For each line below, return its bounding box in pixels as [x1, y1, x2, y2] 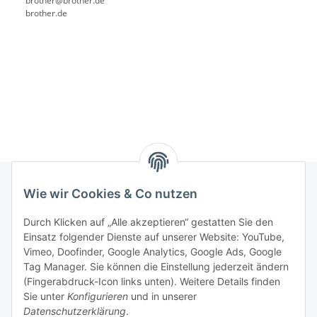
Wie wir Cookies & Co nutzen [23, 186, 197, 202]
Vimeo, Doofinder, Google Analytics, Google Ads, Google [23, 246, 282, 258]
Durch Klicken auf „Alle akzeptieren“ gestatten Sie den [23, 216, 273, 229]
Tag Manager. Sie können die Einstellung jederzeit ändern [23, 260, 289, 273]
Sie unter [23, 290, 67, 303]
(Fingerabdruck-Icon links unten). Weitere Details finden [23, 275, 280, 288]
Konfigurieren [67, 290, 128, 303]
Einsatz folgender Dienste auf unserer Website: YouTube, [23, 231, 284, 243]
